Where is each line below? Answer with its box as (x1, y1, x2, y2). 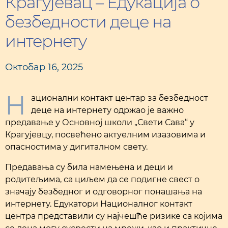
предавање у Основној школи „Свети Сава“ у (5, 118, 194, 127)
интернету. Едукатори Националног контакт (5, 199, 192, 209)
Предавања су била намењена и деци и (5, 162, 173, 172)
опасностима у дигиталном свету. (5, 142, 148, 152)
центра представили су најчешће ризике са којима (5, 211, 222, 221)
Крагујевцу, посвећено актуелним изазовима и (5, 130, 206, 139)
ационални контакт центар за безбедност (31, 93, 208, 103)
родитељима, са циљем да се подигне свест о (5, 175, 199, 184)
